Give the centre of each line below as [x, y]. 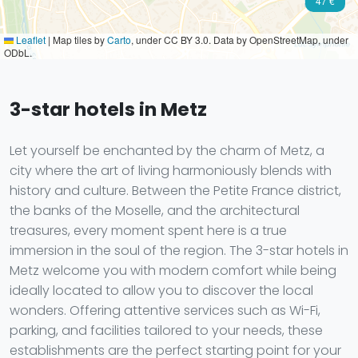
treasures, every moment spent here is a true [148, 231]
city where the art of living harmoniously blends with [171, 171]
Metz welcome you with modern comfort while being [173, 270]
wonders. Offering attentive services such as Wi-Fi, [165, 310]
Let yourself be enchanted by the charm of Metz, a [167, 151]
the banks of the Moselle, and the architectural [155, 211]
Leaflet [30, 40]
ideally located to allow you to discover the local [161, 290]
